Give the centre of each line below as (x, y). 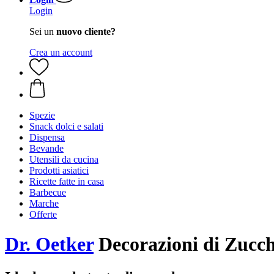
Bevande (46, 148)
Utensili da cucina (64, 159)
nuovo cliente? (86, 31)
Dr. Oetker (49, 244)
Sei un (43, 31)
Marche (44, 203)
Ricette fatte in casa (67, 181)
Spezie (42, 115)
